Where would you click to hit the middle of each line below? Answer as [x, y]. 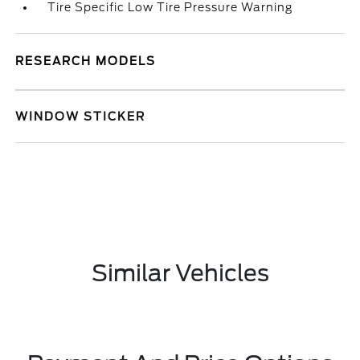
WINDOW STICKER [81, 117]
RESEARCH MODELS [86, 61]
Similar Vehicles [180, 273]
